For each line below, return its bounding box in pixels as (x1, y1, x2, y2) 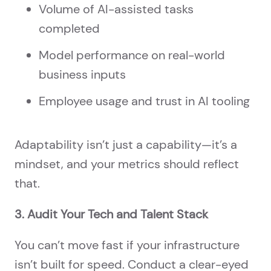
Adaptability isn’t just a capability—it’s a (15, 137, 237, 153)
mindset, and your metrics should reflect (15, 156, 239, 172)
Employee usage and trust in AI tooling (39, 93, 250, 109)
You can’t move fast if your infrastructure (15, 237, 240, 253)
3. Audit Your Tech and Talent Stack (15, 206, 208, 223)
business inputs (39, 67, 126, 83)
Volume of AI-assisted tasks (39, 1, 194, 18)
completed (39, 21, 100, 37)
